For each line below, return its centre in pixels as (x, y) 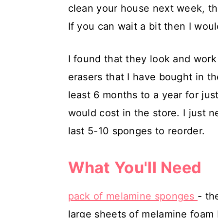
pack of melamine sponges (133, 196)
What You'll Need (135, 168)
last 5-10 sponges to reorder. (136, 131)
